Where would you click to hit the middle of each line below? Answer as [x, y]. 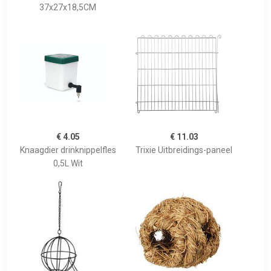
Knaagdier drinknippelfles [68, 150]
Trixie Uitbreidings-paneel [184, 150]
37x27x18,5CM [68, 8]
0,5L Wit [68, 164]
